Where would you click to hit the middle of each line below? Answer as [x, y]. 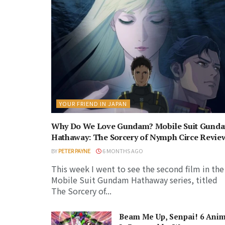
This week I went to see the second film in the [138, 168]
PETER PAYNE [74, 150]
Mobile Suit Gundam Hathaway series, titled [134, 180]
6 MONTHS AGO [122, 150]
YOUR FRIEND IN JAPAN [93, 103]
